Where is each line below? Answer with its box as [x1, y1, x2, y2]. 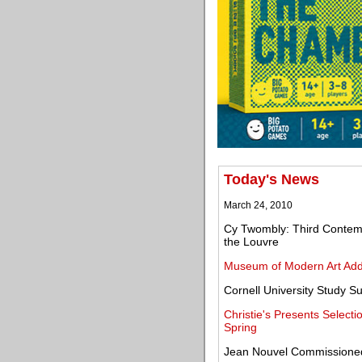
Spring [224, 321, 257, 334]
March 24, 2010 [224, 200, 293, 211]
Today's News [224, 171, 319, 187]
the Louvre [224, 235, 279, 248]
